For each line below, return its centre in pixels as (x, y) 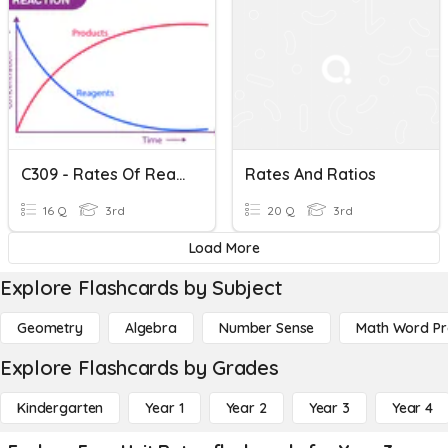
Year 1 (164, 408)
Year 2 (246, 408)
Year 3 (329, 408)
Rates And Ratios (310, 174)
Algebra (150, 328)
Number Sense (266, 328)
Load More (224, 248)
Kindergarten (60, 408)
